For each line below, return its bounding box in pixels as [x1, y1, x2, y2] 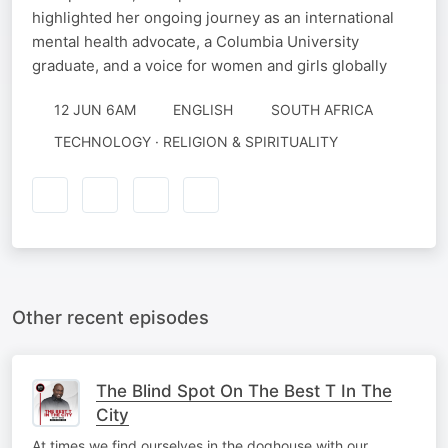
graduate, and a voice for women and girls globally [32, 56, 387, 75]
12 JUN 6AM [53, 101, 136, 118]
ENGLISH [173, 101, 233, 118]
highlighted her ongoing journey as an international [32, 8, 394, 27]
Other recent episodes [12, 305, 209, 328]
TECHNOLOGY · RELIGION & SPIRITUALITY [53, 133, 338, 150]
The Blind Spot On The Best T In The [96, 380, 392, 401]
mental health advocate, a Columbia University [32, 32, 359, 51]
